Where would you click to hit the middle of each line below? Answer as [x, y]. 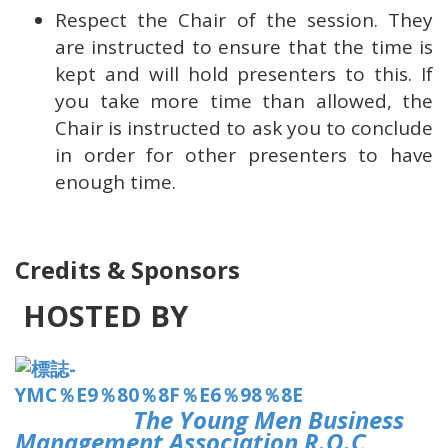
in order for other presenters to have [244, 154]
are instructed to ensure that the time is [244, 46]
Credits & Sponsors [127, 269]
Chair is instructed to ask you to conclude [244, 127]
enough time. [115, 181]
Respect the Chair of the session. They [244, 19]
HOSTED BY [101, 315]
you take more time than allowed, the [244, 100]
